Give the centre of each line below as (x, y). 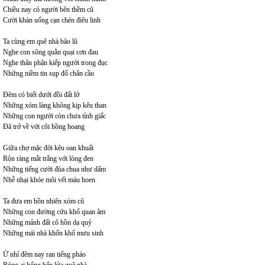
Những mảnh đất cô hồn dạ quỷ (47, 223)
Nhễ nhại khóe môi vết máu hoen (49, 180)
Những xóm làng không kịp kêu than (55, 106)
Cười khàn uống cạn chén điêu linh (52, 20)
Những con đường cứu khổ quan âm (54, 212)
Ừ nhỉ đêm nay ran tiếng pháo (44, 255)
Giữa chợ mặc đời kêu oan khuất (48, 148)
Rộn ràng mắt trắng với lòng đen (48, 159)
